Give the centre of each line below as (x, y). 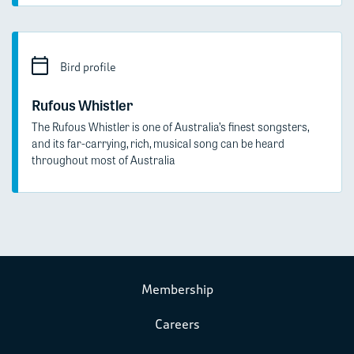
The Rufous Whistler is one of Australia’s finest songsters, (170, 127)
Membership (177, 290)
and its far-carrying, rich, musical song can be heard (158, 143)
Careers (177, 325)
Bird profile (88, 68)
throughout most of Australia (104, 160)
